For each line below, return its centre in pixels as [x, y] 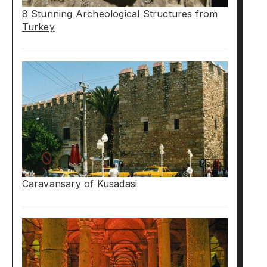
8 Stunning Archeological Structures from [120, 13]
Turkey [38, 27]
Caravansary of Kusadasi [80, 183]
